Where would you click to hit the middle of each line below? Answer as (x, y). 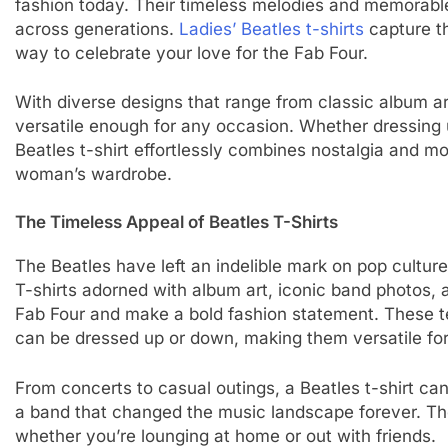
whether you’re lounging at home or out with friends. (225, 435)
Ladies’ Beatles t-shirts (271, 28)
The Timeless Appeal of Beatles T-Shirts (176, 221)
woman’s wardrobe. (93, 174)
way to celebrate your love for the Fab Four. (193, 52)
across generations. (96, 28)
